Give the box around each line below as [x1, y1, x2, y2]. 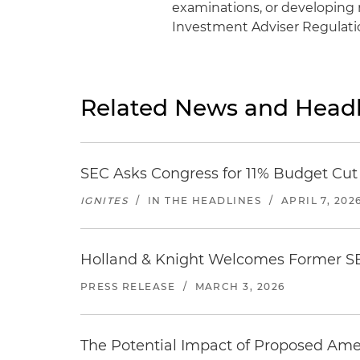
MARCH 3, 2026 [194, 280, 285, 292]
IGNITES [80, 194, 129, 207]
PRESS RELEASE [80, 280, 176, 292]
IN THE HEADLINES [147, 194, 262, 207]
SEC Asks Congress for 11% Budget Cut [80, 165, 358, 182]
